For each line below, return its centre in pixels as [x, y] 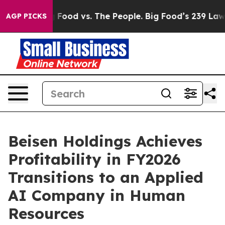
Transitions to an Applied [106, 177]
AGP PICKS [26, 16]
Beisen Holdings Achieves [105, 141]
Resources [46, 213]
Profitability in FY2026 [94, 159]
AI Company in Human [97, 195]
